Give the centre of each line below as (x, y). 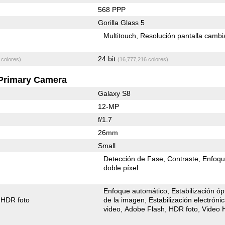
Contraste (183, 158)
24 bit (107, 59)
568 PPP (111, 9)
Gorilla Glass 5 (121, 22)
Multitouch (120, 35)
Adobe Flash (145, 209)
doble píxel (121, 167)
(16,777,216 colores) (143, 59)
